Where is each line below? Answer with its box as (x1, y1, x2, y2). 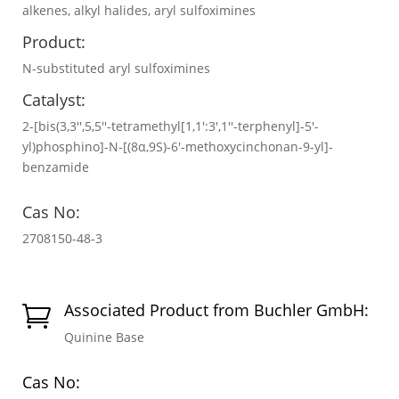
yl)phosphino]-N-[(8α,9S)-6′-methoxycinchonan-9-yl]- (22, 137, 333, 155)
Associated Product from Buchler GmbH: (64, 298, 369, 321)
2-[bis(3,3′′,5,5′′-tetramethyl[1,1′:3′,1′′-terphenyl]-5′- (22, 117, 319, 134)
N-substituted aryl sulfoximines (22, 59, 210, 77)
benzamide (22, 158, 89, 175)
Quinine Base (64, 328, 144, 346)
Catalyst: (22, 88, 85, 110)
